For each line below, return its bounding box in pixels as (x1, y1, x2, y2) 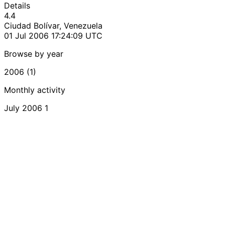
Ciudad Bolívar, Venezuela (4, 20, 102, 31)
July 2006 (4, 102, 42, 113)
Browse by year (4, 48, 63, 59)
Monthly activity (4, 84, 65, 95)
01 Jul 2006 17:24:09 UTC (4, 30, 102, 41)
